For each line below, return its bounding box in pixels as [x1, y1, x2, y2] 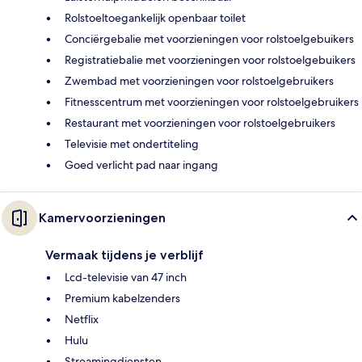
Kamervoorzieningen [39, 209, 166, 225]
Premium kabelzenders [65, 290, 180, 305]
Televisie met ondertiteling [65, 136, 199, 151]
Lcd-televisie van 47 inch [65, 269, 187, 284]
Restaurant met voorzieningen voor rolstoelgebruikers [65, 115, 335, 130]
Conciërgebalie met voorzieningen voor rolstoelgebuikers [65, 31, 354, 46]
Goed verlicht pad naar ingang [65, 157, 218, 172]
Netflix [65, 311, 99, 326]
